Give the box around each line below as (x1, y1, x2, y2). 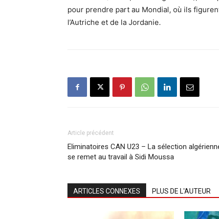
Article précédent (67, 130, 114, 137)
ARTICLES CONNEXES (73, 187, 140, 196)
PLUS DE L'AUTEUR (152, 187, 211, 196)
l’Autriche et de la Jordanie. (67, 18, 163, 27)
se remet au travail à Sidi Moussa (67, 153, 174, 162)
